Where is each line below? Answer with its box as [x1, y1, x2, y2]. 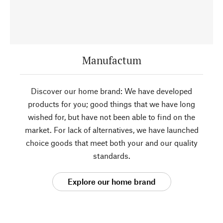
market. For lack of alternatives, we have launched [24, 124, 199, 134]
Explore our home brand [67, 176, 156, 186]
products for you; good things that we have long [28, 99, 195, 109]
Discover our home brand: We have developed [31, 86, 192, 96]
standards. [93, 150, 130, 160]
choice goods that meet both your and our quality [25, 137, 198, 147]
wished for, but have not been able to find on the [28, 111, 195, 121]
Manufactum [82, 53, 141, 67]
